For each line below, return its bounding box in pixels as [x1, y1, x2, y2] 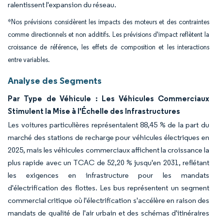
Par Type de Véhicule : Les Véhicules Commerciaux [8, 93, 209, 103]
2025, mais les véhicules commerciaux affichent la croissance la [8, 145, 209, 155]
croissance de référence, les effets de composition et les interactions [8, 43, 209, 51]
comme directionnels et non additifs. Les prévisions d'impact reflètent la [8, 31, 209, 39]
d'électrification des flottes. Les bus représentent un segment [8, 183, 209, 192]
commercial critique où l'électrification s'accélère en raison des [8, 196, 209, 205]
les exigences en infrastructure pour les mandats [8, 170, 209, 180]
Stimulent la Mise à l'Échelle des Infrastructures [8, 106, 180, 116]
